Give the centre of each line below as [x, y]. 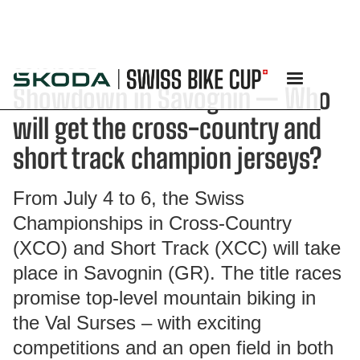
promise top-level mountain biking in [164, 298]
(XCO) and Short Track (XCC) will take [177, 248]
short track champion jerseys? [167, 158]
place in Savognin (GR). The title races [177, 273]
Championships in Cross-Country [152, 223]
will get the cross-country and [167, 128]
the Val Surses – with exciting [137, 323]
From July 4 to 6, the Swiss [129, 198]
